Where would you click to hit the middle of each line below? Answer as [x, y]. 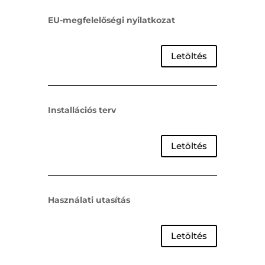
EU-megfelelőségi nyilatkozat [111, 20]
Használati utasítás [89, 200]
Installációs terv [82, 110]
